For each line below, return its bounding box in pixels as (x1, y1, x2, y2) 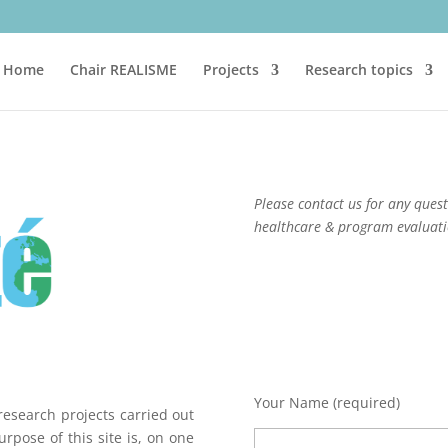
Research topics (304, 60, 413, 79)
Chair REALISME (69, 60, 177, 79)
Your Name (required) (253, 392, 400, 412)
